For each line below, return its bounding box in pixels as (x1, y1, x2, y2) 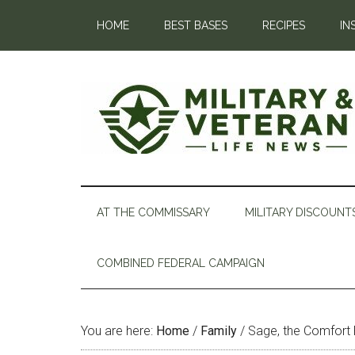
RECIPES (262, 19, 305, 32)
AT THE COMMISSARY (97, 206, 210, 219)
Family (200, 323, 237, 338)
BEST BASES (164, 19, 227, 32)
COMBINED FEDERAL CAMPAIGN (97, 257, 265, 269)
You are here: (81, 323, 156, 338)
